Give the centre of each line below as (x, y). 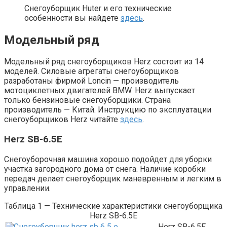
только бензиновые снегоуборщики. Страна (87, 100)
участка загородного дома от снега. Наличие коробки (105, 169)
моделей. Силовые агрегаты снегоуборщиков (91, 71)
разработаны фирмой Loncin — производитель (91, 81)
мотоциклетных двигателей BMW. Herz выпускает (100, 91)
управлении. (27, 188)
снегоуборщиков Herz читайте (62, 120)
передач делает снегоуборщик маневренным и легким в (113, 178)
